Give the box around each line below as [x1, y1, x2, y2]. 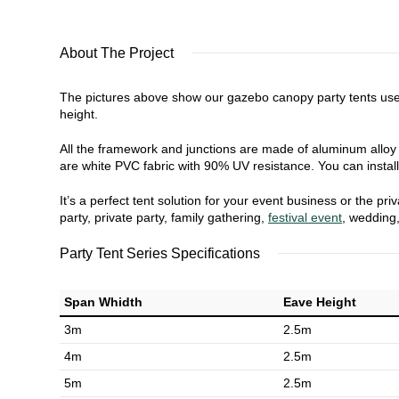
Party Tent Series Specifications [60, 246, 260, 261]
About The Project [60, 45, 174, 61]
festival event [268, 210, 342, 224]
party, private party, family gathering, [60, 210, 268, 224]
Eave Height [283, 295, 356, 309]
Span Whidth [64, 295, 142, 309]
